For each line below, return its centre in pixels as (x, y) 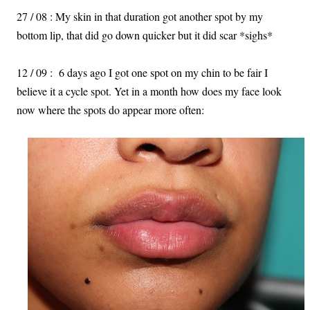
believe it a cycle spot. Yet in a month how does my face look (149, 91)
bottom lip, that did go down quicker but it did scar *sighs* (145, 35)
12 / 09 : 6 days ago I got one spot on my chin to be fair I (142, 72)
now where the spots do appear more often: (110, 109)
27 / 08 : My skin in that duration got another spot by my (140, 16)
